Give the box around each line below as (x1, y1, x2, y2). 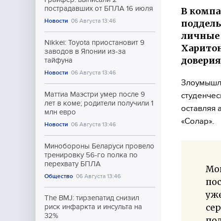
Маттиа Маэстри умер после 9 (44, 90, 145, 98)
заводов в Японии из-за (44, 47, 126, 55)
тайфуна (44, 56, 73, 64)
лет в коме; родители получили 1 (44, 99, 153, 107)
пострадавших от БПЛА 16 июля (44, 4, 153, 12)
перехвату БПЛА (44, 160, 101, 168)
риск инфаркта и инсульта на (44, 203, 142, 211)
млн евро (44, 108, 76, 116)
